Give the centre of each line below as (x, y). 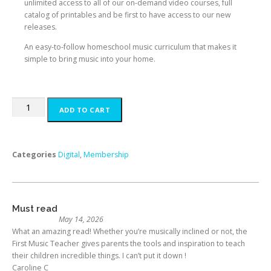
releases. (41, 27)
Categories (34, 155)
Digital (69, 155)
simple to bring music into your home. (90, 59)
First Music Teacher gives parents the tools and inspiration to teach (129, 244)
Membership (106, 155)
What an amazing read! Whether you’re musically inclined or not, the (130, 232)
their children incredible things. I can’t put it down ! (99, 256)
